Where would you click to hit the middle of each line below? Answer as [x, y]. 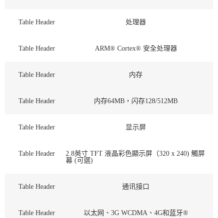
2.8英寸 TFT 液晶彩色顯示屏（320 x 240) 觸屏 [135, 153]
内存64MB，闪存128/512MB [136, 101]
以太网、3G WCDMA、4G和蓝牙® [136, 213]
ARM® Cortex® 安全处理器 [136, 48]
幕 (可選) [79, 160]
